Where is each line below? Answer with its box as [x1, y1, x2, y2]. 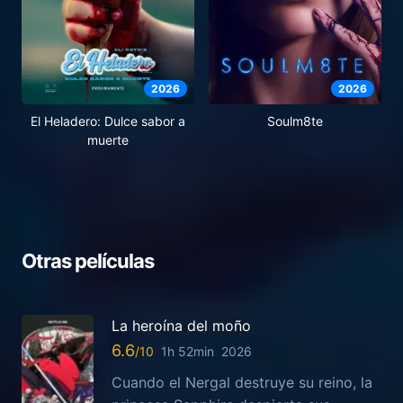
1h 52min [161, 344, 214, 360]
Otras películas [22, 248, 154, 273]
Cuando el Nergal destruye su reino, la [112, 373, 372, 392]
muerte [87, 131, 129, 148]
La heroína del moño [112, 316, 251, 335]
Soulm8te [267, 112, 323, 129]
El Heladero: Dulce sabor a [31, 112, 185, 129]
